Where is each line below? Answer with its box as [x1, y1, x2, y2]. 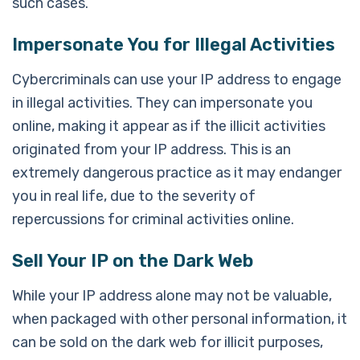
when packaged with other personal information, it [12, 309, 347, 328]
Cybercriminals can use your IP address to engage [12, 70, 342, 88]
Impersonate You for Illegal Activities [12, 33, 335, 55]
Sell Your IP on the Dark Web [12, 249, 253, 272]
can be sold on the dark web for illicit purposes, [12, 333, 323, 351]
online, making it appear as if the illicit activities [12, 117, 325, 135]
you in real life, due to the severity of [12, 186, 256, 205]
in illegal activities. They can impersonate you [12, 93, 313, 112]
